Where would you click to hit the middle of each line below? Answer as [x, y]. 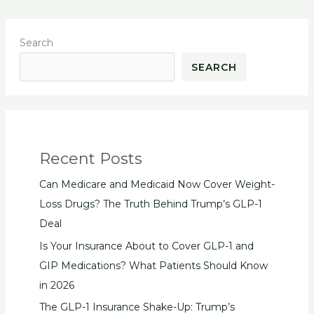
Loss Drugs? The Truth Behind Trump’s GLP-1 [150, 204]
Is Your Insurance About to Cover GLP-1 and [146, 246]
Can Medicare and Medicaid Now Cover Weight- [157, 185]
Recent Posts [90, 159]
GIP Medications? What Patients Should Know [153, 265]
